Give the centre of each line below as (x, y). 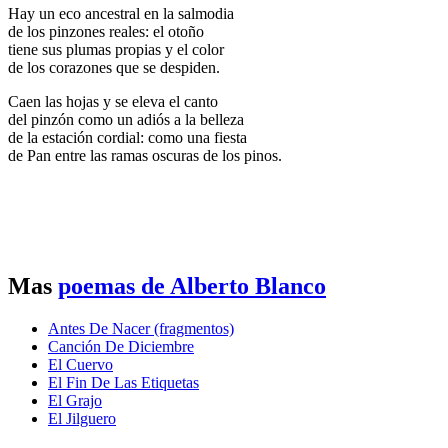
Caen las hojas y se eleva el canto (113, 102)
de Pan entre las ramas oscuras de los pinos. (145, 156)
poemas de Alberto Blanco (192, 286)
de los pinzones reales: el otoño (106, 32)
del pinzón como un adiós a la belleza (126, 120)
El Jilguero (82, 419)
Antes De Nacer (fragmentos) (141, 329)
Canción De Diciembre (121, 347)
